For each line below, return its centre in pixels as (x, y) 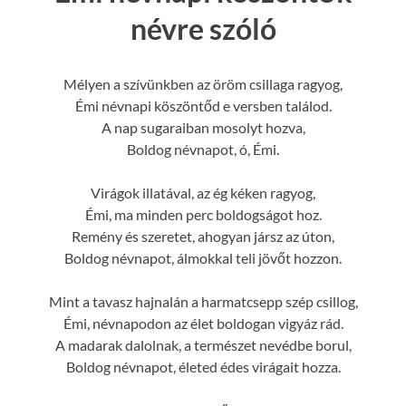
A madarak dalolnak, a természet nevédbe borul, (203, 344)
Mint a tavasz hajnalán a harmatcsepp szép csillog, (203, 301)
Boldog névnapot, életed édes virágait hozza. (203, 366)
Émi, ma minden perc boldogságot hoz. (203, 214)
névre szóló (203, 29)
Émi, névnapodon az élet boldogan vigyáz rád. (203, 323)
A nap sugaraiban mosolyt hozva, (203, 127)
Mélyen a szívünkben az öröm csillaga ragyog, (203, 83)
